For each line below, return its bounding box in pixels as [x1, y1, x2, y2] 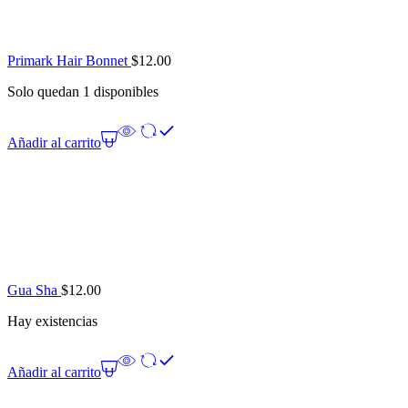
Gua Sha [7, 282, 61, 299]
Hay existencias [7, 313, 97, 330]
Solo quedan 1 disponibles [7, 84, 158, 100]
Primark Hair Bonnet [7, 53, 131, 69]
